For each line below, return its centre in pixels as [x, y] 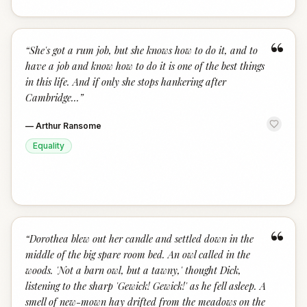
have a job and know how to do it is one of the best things [145, 66]
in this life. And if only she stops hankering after [126, 82]
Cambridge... [52, 97]
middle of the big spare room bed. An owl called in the [138, 254]
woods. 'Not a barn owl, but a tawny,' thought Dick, [133, 270]
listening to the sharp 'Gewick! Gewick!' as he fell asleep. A [146, 286]
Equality [49, 146]
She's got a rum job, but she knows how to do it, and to [144, 50]
